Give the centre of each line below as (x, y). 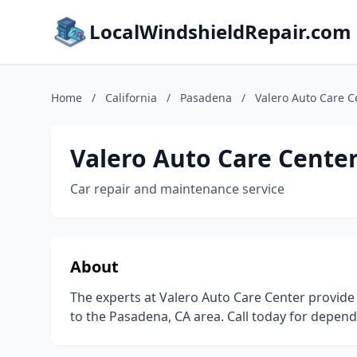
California (131, 98)
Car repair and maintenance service (177, 189)
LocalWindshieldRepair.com (220, 31)
